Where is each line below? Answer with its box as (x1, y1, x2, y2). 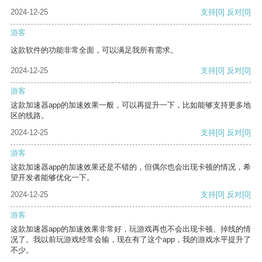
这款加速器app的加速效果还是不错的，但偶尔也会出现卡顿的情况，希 (11, 163, 251, 172)
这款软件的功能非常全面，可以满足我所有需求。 (11, 46, 178, 55)
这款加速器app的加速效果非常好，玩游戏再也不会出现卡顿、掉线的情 (11, 225, 251, 234)
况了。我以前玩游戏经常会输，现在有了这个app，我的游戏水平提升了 (11, 235, 251, 244)
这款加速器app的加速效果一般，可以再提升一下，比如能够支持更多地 (11, 101, 251, 110)
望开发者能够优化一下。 (11, 173, 94, 182)
